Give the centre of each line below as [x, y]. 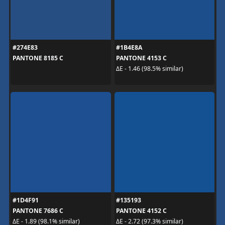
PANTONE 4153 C [141, 58]
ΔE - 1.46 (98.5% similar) [150, 69]
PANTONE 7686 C [38, 210]
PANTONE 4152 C [141, 210]
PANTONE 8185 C [38, 58]
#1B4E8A [129, 47]
